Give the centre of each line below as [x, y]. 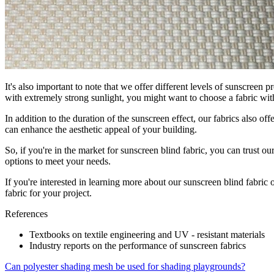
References [26, 213]
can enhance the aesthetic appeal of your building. [101, 129]
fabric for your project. [48, 193]
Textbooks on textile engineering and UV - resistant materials [147, 234]
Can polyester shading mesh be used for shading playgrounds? [125, 266]
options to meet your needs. [58, 161]
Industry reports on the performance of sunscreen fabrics [138, 245]
